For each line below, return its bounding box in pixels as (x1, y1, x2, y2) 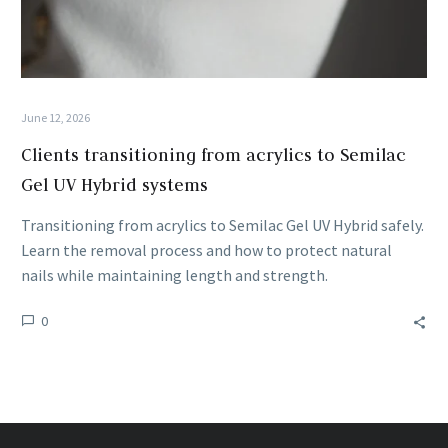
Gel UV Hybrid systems (21, 173, 208, 196)
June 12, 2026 (21, 109, 90, 125)
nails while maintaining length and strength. (21, 264, 328, 285)
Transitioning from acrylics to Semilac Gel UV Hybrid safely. (21, 214, 424, 235)
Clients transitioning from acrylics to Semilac (21, 143, 406, 166)
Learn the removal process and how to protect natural (21, 239, 392, 260)
